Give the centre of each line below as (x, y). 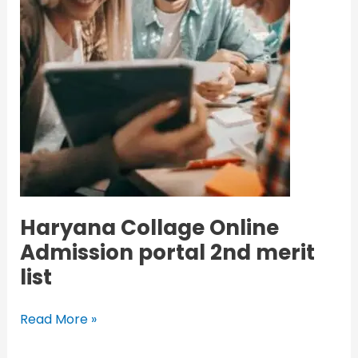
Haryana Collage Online (149, 228)
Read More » (58, 320)
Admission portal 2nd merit (167, 253)
